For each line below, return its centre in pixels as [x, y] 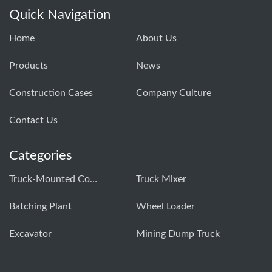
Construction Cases [51, 93]
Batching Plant [40, 207]
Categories [41, 156]
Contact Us [33, 121]
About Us [156, 39]
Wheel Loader [165, 207]
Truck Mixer [161, 179]
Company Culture [174, 93]
